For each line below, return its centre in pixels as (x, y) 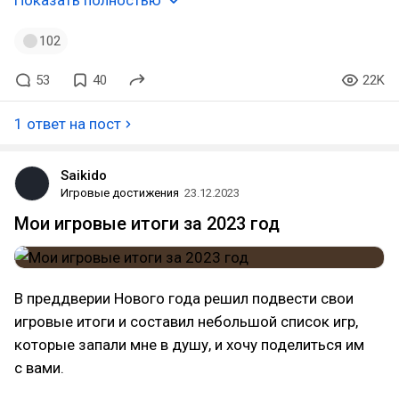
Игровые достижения (120, 193)
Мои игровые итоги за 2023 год (147, 224)
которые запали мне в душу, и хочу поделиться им (189, 345)
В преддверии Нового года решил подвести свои (184, 298)
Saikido (84, 175)
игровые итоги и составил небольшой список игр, (186, 322)
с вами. (39, 368)
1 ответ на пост (68, 124)
